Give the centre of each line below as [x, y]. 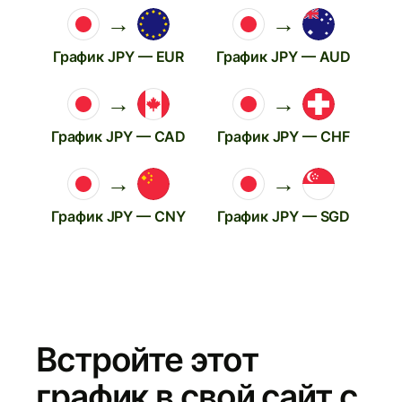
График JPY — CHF [284, 136]
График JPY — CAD [118, 136]
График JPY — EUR [118, 56]
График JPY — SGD [284, 216]
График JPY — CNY [118, 216]
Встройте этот [147, 359]
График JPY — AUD [284, 56]
